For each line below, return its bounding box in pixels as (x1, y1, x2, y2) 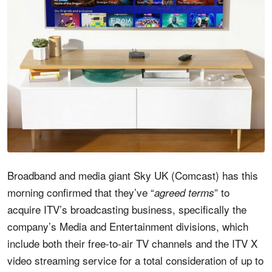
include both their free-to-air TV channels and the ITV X (7, 235, 257, 251)
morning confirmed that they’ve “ (7, 184, 154, 200)
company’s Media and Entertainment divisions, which (7, 218, 248, 234)
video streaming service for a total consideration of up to (7, 252, 263, 268)
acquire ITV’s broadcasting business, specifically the (7, 201, 246, 217)
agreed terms (154, 185, 214, 200)
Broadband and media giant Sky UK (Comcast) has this (7, 167, 258, 183)
